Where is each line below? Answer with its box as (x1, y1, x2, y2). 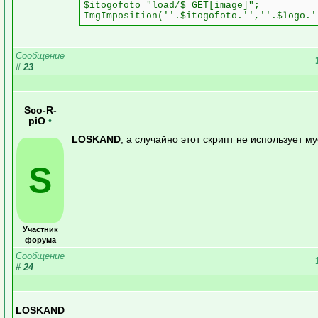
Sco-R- (23, 104, 57, 116)
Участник (22, 224, 58, 234)
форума (24, 235, 56, 244)
